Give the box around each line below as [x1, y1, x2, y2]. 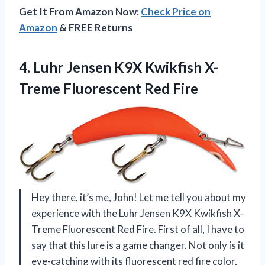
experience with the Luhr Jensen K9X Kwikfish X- [31, 206, 243, 219]
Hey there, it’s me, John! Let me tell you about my [31, 190, 246, 203]
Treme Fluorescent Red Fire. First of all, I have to [31, 222, 244, 235]
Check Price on [141, 5, 211, 18]
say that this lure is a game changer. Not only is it [31, 238, 244, 251]
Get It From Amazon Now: [19, 5, 141, 18]
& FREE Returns [57, 21, 132, 34]
